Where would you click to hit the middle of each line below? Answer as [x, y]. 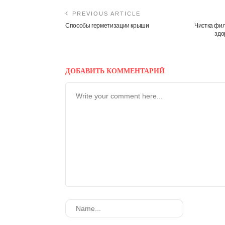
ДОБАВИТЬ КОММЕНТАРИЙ [116, 71]
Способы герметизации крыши [107, 26]
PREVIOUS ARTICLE [106, 14]
